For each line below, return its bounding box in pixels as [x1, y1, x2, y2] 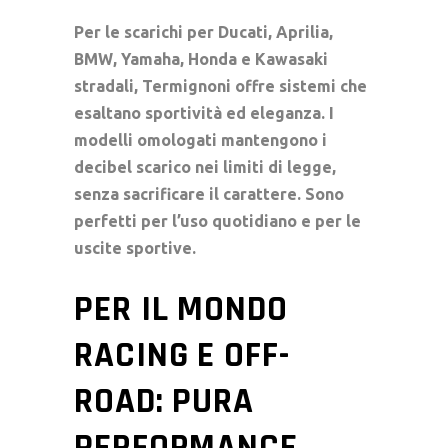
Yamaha [121, 49, 180, 68]
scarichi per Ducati [124, 22, 268, 41]
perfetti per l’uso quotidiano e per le [74, 211, 361, 230]
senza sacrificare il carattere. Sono [74, 184, 344, 203]
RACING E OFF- [74, 332, 290, 378]
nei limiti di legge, [191, 157, 336, 176]
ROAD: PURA [74, 378, 254, 424]
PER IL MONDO [74, 286, 288, 332]
